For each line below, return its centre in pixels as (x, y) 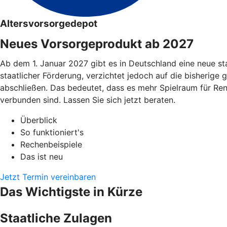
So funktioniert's (52, 132)
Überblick (39, 120)
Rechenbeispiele (51, 144)
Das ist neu (42, 156)
